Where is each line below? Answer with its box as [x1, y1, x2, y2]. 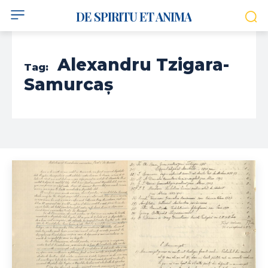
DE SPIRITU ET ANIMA [76, 8, 192, 25]
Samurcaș [24, 74, 113, 95]
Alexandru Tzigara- [57, 54, 229, 75]
